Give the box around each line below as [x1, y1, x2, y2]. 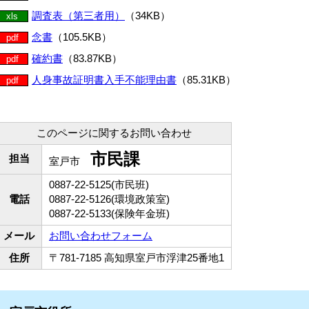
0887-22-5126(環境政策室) [49, 193, 170, 205]
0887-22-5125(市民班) [49, 179, 149, 190]
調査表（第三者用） [32, 10, 125, 21]
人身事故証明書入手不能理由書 [32, 74, 177, 86]
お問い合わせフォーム [49, 230, 152, 241]
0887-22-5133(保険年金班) [49, 208, 170, 219]
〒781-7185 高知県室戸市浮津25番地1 [49, 252, 224, 263]
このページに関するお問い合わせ [36, 127, 192, 139]
